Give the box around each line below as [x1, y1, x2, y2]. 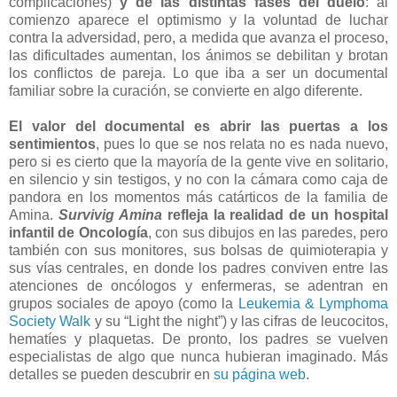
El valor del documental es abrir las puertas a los [9, 118, 388, 134]
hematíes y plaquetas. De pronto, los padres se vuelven [9, 331, 388, 346]
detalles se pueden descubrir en [9, 366, 214, 382]
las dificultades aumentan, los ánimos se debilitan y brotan [9, 47, 388, 63]
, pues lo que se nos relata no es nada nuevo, [96, 136, 388, 152]
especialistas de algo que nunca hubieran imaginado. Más [9, 348, 388, 364]
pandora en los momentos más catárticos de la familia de [9, 189, 388, 205]
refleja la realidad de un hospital [161, 206, 388, 222]
